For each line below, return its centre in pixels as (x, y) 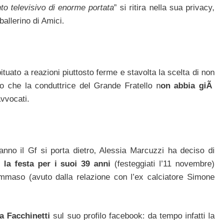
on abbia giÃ (187, 85)
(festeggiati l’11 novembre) (165, 164)
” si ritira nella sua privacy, (164, 7)
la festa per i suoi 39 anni (59, 164)
